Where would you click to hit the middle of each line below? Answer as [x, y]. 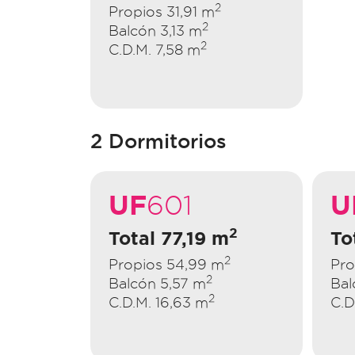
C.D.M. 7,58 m [155, 49]
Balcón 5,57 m [157, 283]
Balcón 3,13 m [155, 30]
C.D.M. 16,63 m [158, 302]
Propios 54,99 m [166, 264]
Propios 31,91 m [162, 11]
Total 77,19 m [169, 238]
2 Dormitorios [158, 141]
